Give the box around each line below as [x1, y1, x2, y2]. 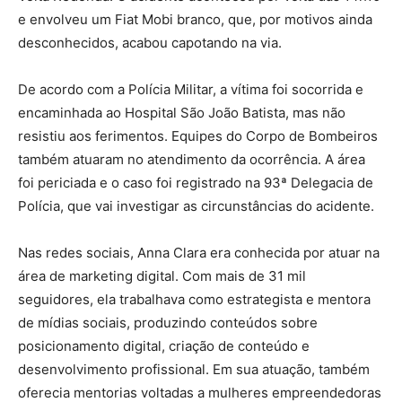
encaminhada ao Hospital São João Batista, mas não [18, 104, 345, 122]
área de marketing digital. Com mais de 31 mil [18, 267, 306, 285]
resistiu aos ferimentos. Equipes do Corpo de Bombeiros [18, 127, 378, 145]
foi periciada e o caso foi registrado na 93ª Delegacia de [18, 174, 373, 192]
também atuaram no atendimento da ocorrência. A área [18, 151, 365, 169]
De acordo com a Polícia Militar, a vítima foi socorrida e [18, 81, 363, 99]
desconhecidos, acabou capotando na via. [18, 34, 282, 52]
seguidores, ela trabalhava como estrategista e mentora [18, 291, 371, 309]
